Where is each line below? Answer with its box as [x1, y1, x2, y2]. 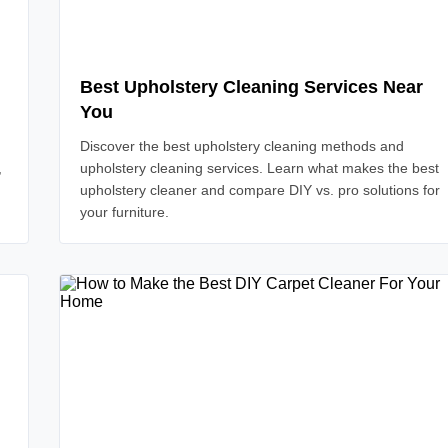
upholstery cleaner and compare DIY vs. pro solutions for [80, 182, 440, 198]
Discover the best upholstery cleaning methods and [80, 138, 404, 154]
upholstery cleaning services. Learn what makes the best [80, 160, 439, 176]
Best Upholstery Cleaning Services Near [80, 77, 423, 97]
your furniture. [80, 204, 169, 220]
